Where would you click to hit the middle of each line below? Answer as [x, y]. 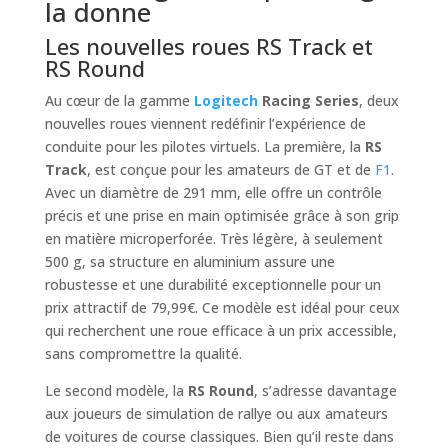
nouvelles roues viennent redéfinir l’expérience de [205, 124]
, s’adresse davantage [325, 391]
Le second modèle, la [116, 391]
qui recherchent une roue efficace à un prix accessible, [220, 331]
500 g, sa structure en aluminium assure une [189, 262]
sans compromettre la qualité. [143, 354]
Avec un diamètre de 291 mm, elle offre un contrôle [213, 193]
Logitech [225, 101]
